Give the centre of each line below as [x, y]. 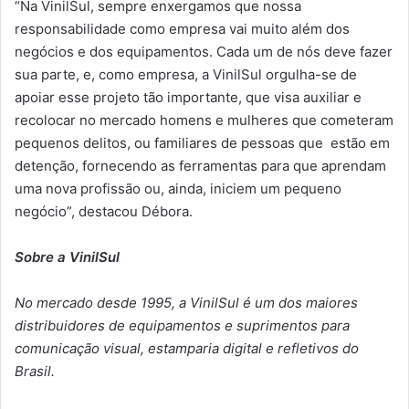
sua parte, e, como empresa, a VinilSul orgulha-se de [186, 74]
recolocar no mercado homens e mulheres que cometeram [204, 120]
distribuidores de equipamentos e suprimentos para [182, 325]
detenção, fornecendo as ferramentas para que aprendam [200, 165]
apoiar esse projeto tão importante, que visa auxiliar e [188, 97]
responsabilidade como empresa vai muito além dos [182, 28]
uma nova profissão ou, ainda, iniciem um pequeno [178, 188]
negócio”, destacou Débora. [104, 211]
